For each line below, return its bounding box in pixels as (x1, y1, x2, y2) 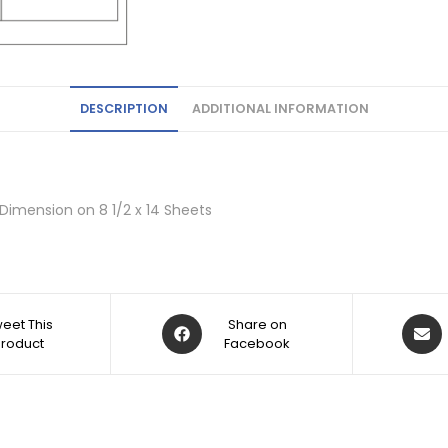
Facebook (224, 334, 291, 354)
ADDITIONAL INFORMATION (191, 100, 369, 118)
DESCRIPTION (79, 100, 168, 118)
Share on (227, 315, 287, 335)
